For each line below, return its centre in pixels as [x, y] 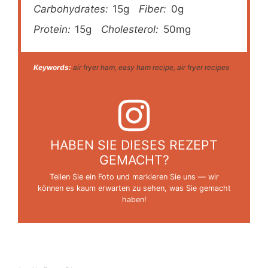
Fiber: [153, 9]
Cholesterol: [130, 29]
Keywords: [53, 67]
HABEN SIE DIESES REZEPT [134, 145]
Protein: [52, 29]
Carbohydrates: [71, 9]
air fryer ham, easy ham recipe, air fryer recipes [150, 67]
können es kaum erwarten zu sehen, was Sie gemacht [134, 188]
